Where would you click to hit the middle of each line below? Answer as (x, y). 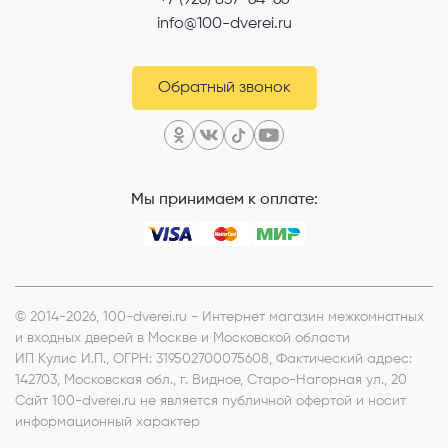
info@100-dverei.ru (224, 23)
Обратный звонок (224, 87)
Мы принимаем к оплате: (224, 199)
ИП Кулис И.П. (60, 358)
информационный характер (107, 421)
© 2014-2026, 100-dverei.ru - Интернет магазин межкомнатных (219, 316)
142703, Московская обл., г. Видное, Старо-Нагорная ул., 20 (211, 379)
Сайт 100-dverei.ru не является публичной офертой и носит (210, 400)
